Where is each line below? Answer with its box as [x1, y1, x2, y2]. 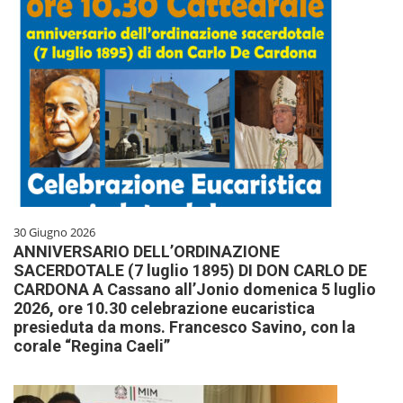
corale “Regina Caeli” [13, 336, 170, 355]
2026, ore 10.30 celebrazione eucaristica [13, 298, 315, 318]
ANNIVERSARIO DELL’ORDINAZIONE [13, 241, 280, 261]
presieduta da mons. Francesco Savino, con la [13, 317, 355, 336]
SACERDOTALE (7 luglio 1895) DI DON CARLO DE [13, 260, 367, 280]
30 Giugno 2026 [13, 223, 95, 240]
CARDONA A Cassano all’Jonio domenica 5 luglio [13, 279, 376, 299]
